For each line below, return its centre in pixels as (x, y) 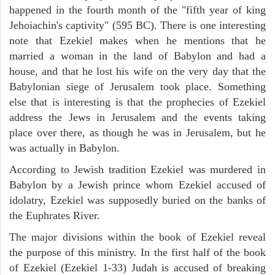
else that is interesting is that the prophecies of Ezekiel (137, 102)
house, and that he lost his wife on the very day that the (137, 71)
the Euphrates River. (55, 215)
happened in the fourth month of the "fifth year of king (137, 10)
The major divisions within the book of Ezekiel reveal (137, 237)
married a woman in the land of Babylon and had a (137, 56)
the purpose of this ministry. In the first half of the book (137, 252)
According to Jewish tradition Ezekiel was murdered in (137, 169)
